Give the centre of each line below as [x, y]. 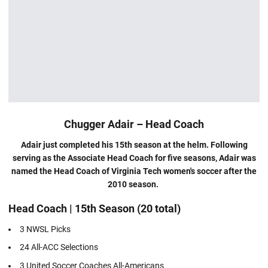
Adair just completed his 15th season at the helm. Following [134, 144]
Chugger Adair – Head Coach [134, 124]
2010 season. [134, 184]
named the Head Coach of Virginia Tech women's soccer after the [134, 171]
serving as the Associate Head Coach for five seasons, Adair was [134, 158]
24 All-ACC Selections [59, 247]
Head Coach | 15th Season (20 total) [95, 208]
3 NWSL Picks [45, 229]
